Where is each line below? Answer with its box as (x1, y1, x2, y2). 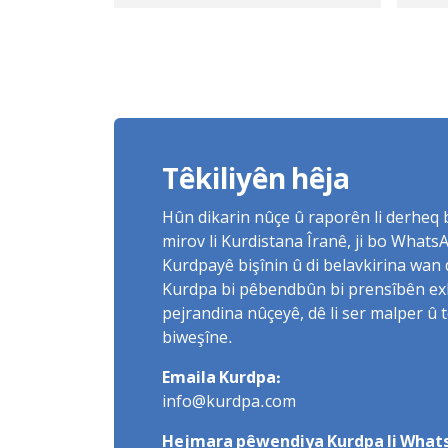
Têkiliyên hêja (162, 164, 350, 201)
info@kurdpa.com (162, 393, 296, 414)
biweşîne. (162, 329, 233, 350)
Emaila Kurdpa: (162, 369, 281, 390)
